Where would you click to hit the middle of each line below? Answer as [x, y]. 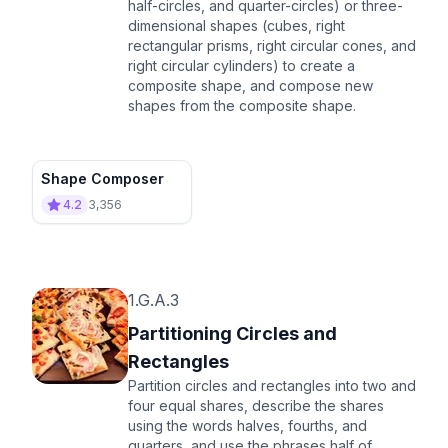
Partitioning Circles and [232, 333]
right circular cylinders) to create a [241, 65]
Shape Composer [102, 178]
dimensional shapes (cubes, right [236, 25]
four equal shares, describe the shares [256, 405]
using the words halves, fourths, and [247, 425]
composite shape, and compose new [250, 85]
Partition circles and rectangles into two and [272, 385]
